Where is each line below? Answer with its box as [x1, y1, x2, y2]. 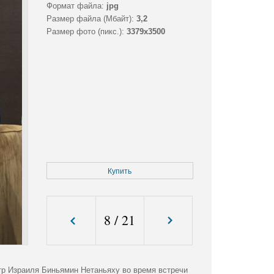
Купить [108, 167, 132, 176]
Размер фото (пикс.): [46, 27, 124, 37]
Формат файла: [46, 1, 104, 11]
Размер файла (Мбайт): [46, 14, 134, 24]
